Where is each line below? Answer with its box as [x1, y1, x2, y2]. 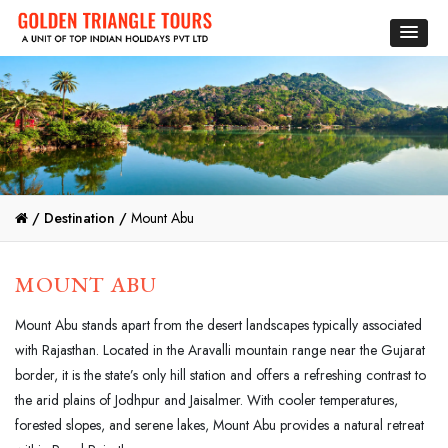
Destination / [44, 207, 127, 228]
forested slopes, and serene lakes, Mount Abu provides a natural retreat [15, 414, 424, 435]
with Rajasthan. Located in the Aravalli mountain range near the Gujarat [15, 339, 425, 360]
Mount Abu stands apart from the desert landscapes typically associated [15, 314, 422, 335]
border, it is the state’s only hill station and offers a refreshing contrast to [15, 364, 426, 385]
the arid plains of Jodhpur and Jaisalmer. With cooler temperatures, [15, 389, 398, 410]
